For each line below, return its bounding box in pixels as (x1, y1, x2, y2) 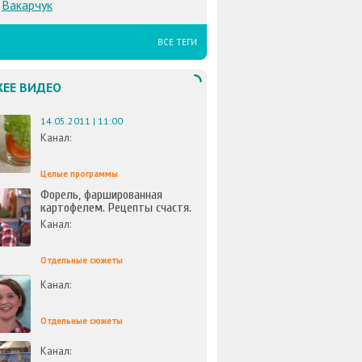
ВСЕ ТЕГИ (158, 36, 197, 48)
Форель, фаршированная (40, 187, 162, 202)
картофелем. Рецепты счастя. (40, 200, 192, 215)
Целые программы (40, 168, 118, 179)
